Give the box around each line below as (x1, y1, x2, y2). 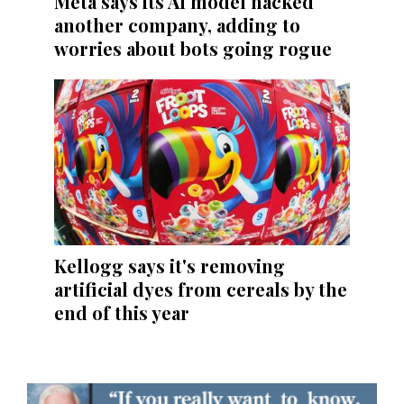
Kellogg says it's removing (54, 252, 285, 278)
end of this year (54, 299, 189, 325)
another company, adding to (54, 13, 300, 38)
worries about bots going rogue (54, 36, 332, 61)
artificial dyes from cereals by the (54, 276, 347, 301)
